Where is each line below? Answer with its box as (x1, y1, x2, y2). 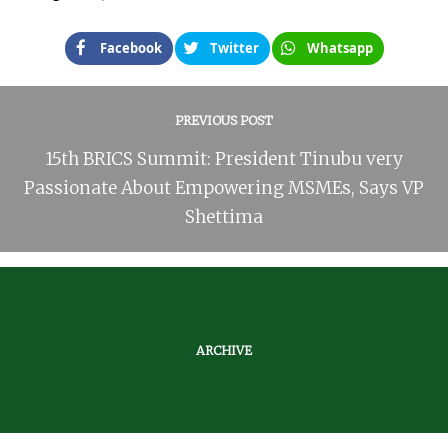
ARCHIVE (196, 342, 252, 358)
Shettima (185, 205, 263, 228)
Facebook (99, 38, 162, 57)
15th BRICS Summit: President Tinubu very (45, 147, 403, 170)
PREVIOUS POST (175, 112, 273, 128)
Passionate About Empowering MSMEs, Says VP (24, 176, 424, 199)
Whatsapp (306, 38, 373, 57)
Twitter (209, 38, 259, 57)
